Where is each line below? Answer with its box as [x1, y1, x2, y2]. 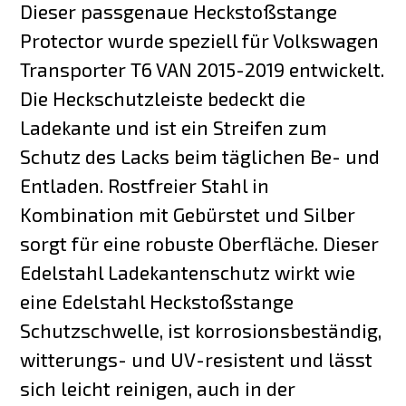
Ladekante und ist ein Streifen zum [20, 115, 328, 139]
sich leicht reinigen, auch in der [20, 376, 296, 400]
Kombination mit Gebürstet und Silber [20, 202, 356, 226]
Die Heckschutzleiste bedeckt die [20, 86, 306, 110]
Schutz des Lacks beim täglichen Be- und [20, 144, 381, 168]
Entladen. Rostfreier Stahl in [20, 173, 270, 197]
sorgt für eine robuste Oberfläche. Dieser [20, 231, 380, 255]
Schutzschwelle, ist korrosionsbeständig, [20, 318, 382, 342]
